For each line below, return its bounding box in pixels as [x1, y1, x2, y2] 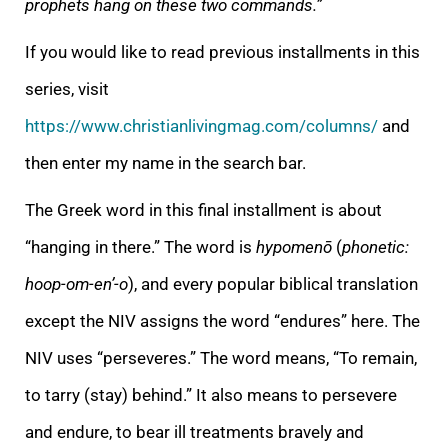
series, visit [25, 78, 109, 99]
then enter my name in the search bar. [25, 152, 306, 173]
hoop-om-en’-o [25, 273, 128, 294]
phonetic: [342, 236, 409, 257]
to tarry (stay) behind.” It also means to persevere [25, 384, 397, 405]
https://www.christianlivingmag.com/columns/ [25, 115, 378, 136]
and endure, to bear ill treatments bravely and [25, 421, 364, 442]
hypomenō [256, 236, 332, 257]
